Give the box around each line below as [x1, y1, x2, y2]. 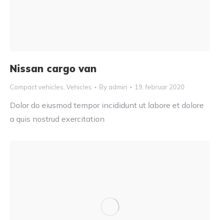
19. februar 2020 [135, 83, 185, 91]
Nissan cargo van [10, 62, 97, 75]
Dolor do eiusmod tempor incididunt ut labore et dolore [10, 100, 204, 110]
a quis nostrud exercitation [10, 114, 105, 124]
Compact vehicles [10, 83, 63, 91]
